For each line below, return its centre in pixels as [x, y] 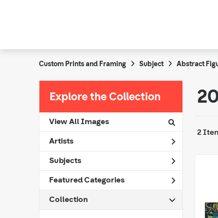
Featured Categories [87, 180]
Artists [61, 141]
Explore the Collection [105, 97]
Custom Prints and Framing [82, 64]
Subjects [65, 161]
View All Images [79, 122]
